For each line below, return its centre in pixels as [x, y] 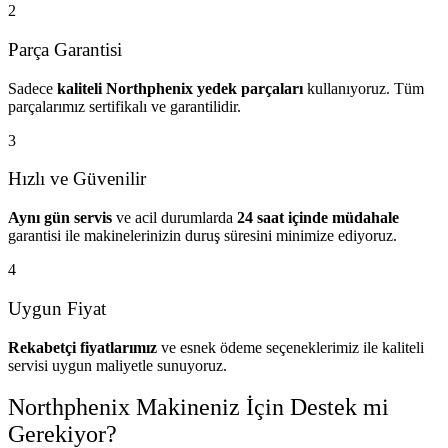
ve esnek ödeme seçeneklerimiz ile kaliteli [290, 347]
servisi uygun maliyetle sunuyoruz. [117, 365]
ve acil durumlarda [174, 218]
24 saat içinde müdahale [318, 218]
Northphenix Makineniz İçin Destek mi [198, 407]
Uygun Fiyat [57, 308]
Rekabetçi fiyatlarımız [82, 347]
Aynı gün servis [60, 218]
